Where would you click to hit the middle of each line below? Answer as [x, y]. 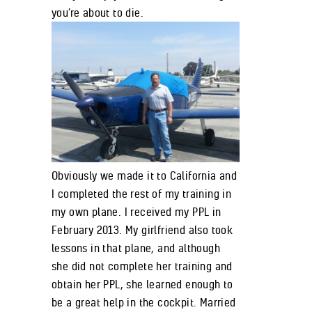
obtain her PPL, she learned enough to [142, 284]
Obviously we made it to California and [145, 176]
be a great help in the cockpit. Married [144, 303]
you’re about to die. [98, 12]
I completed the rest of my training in [142, 194]
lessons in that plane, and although [136, 248]
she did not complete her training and [142, 266]
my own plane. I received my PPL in [136, 212]
